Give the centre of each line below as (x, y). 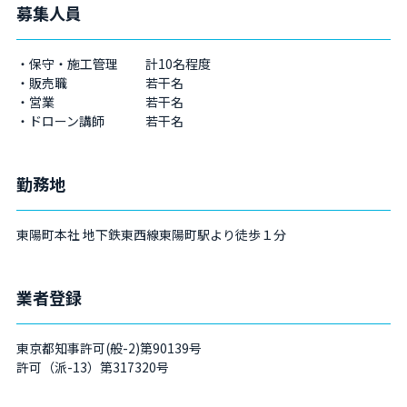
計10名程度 (178, 64)
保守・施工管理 (73, 64)
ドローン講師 (66, 121)
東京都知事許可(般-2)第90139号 (109, 348)
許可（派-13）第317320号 (92, 367)
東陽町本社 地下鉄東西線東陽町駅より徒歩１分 (151, 234)
